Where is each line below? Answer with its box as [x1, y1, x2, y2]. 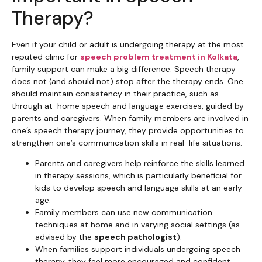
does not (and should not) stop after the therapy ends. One [12, 75, 243, 87]
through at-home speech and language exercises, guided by [12, 100, 244, 111]
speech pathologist [94, 232, 177, 243]
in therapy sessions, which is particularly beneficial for [35, 170, 242, 181]
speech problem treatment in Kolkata [80, 51, 237, 62]
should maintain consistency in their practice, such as [12, 88, 219, 99]
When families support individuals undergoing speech [35, 244, 240, 255]
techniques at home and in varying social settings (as [35, 219, 240, 230]
